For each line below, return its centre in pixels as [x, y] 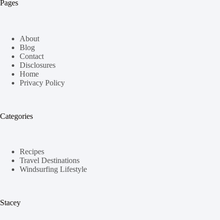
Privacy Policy [42, 82]
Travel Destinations [50, 161]
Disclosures [38, 65]
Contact [32, 56]
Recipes [32, 152]
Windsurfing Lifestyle [53, 169]
